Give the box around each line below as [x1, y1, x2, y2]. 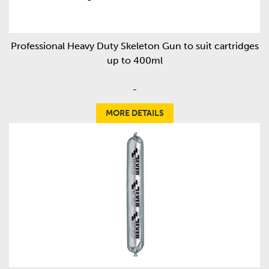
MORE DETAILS [105, 108, 164, 119]
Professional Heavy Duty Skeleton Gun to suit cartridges [10, 40, 259, 52]
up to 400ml [106, 55, 163, 67]
